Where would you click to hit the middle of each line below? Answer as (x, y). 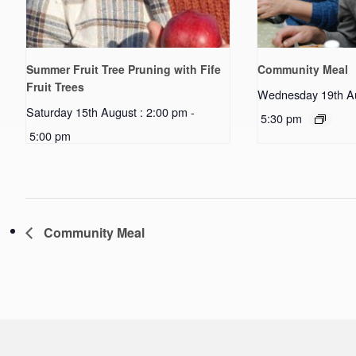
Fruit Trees (55, 86)
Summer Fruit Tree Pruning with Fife (124, 69)
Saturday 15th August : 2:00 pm (107, 111)
